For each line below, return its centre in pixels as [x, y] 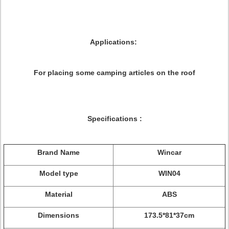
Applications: [114, 42]
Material [59, 194]
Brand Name [59, 152]
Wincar [169, 152]
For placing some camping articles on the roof [114, 73]
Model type [59, 173]
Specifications [113, 119]
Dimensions [59, 215]
